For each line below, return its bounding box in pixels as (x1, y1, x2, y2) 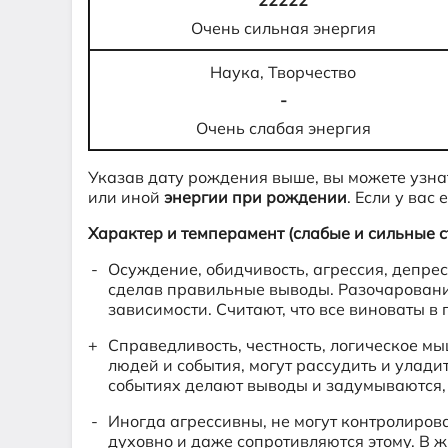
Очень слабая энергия (195, 118, 371, 138)
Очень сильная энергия (190, 18, 376, 38)
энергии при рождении (164, 187, 347, 207)
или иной (88, 187, 164, 207)
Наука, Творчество (210, 62, 357, 82)
